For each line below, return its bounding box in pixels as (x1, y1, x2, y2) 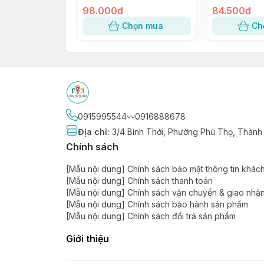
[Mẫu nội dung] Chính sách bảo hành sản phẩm (66, 199, 248, 209)
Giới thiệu (66, 233, 109, 245)
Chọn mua (122, 21, 163, 31)
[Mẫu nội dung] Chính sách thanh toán (66, 176, 213, 186)
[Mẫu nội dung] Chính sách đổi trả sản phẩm (66, 211, 236, 221)
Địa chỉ (78, 127, 107, 137)
